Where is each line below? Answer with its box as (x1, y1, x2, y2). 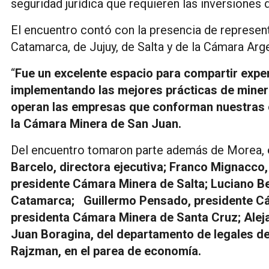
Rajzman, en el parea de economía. (11, 243, 201, 258)
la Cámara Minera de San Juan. (11, 116, 184, 131)
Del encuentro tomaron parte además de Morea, (11, 142, 267, 157)
